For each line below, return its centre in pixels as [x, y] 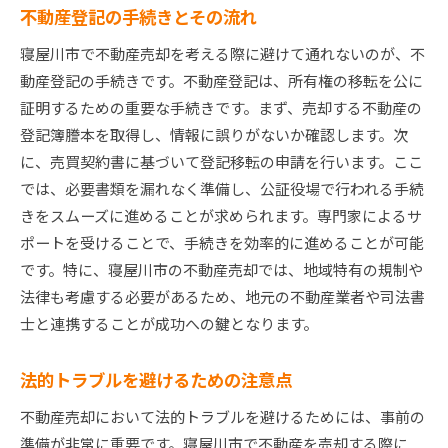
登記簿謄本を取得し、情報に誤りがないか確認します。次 [214, 135]
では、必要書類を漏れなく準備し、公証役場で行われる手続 [222, 189]
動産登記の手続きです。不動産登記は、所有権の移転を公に [221, 81]
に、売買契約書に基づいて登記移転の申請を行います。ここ [221, 162]
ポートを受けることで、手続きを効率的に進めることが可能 [222, 243]
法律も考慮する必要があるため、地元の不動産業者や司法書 [222, 297]
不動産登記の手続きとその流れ [138, 17]
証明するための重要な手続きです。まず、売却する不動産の [221, 108]
